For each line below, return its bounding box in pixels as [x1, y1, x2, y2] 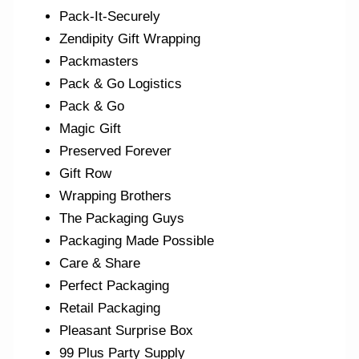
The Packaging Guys [59, 211, 185, 227]
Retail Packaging [59, 301, 161, 317]
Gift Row [59, 166, 112, 182]
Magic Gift [59, 121, 122, 137]
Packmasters [59, 54, 139, 70]
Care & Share [59, 256, 141, 272]
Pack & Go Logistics [59, 76, 183, 92]
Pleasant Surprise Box [59, 323, 194, 339]
